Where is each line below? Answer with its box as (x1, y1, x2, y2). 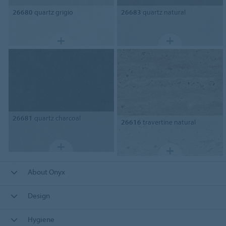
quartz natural (141, 8, 186, 17)
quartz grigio (32, 8, 73, 17)
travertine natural (141, 117, 196, 127)
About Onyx (27, 166, 65, 177)
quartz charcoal (32, 114, 81, 123)
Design (27, 190, 50, 200)
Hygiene (27, 214, 54, 224)
